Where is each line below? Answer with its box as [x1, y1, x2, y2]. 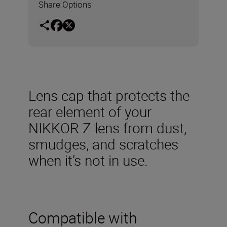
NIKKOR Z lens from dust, [28, 118, 186, 137]
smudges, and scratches [28, 134, 178, 154]
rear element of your [28, 101, 152, 121]
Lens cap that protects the [28, 85, 190, 105]
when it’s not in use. [28, 150, 148, 170]
